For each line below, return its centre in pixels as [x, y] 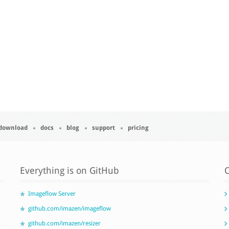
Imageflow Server [52, 194]
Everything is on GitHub [70, 170]
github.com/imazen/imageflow [70, 209]
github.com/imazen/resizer [64, 223]
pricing [138, 128]
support [104, 128]
